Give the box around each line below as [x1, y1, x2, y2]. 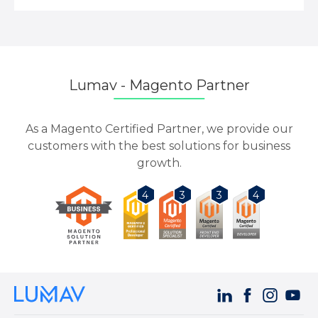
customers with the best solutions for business [28, 139, 290, 153]
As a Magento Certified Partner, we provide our [25, 122, 293, 136]
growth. [136, 156, 182, 170]
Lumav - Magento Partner [68, 77, 250, 94]
